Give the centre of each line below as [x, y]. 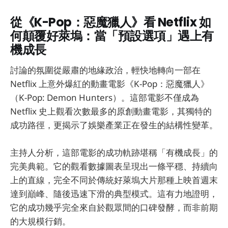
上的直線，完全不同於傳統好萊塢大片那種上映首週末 [114, 180]
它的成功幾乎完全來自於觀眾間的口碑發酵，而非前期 [114, 208]
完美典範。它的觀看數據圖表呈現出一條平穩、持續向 [114, 166]
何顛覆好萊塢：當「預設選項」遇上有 [112, 36]
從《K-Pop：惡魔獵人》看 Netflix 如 [111, 22]
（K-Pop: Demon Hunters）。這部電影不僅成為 [105, 98]
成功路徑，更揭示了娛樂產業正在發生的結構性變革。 [114, 125]
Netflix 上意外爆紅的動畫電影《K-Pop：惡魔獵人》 [110, 84]
